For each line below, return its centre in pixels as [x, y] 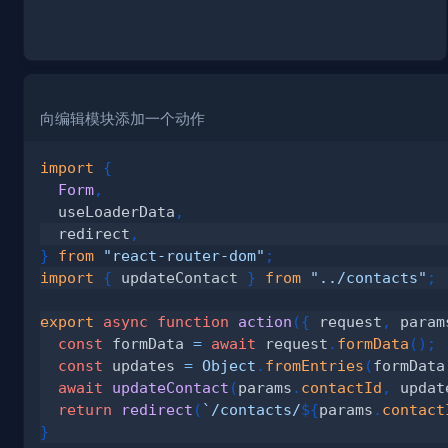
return [85, 410]
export [67, 322]
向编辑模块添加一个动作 [122, 119]
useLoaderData [107, 212]
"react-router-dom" [184, 256]
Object [229, 366]
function [193, 322]
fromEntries [314, 366]
